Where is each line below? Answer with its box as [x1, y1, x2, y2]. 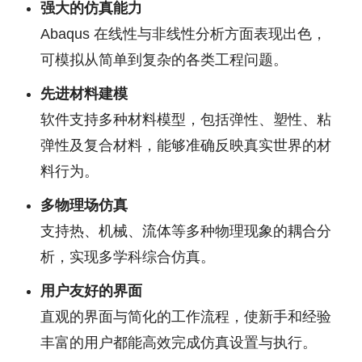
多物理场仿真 [40, 197, 128, 213]
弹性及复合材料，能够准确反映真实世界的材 [40, 137, 331, 154]
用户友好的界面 [40, 283, 142, 299]
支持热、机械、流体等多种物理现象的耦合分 [40, 223, 331, 239]
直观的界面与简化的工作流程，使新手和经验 [40, 309, 331, 325]
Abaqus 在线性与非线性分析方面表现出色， [40, 26, 326, 42]
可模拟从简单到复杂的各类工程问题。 [40, 52, 288, 68]
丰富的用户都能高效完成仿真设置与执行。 [40, 335, 317, 351]
